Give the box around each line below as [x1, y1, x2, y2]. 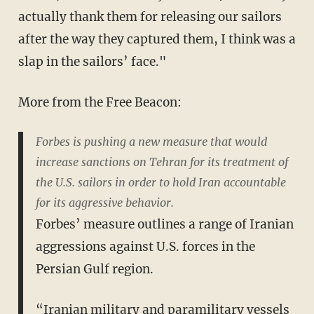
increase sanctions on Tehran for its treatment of [35, 154, 288, 169]
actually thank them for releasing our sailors [18, 8, 282, 25]
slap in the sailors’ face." [18, 53, 166, 69]
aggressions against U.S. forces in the [35, 238, 255, 254]
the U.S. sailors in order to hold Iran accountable [35, 175, 286, 189]
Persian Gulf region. [35, 261, 153, 277]
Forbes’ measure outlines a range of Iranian [35, 216, 294, 232]
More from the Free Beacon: [18, 94, 182, 110]
